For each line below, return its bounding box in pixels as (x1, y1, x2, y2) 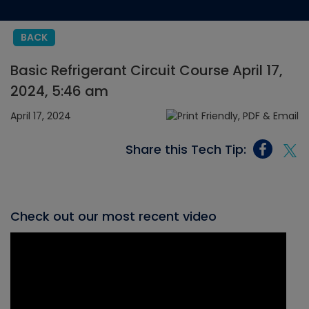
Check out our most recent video (10, 208, 217, 226)
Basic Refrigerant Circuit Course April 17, (10, 61, 283, 80)
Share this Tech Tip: (126, 140, 246, 158)
